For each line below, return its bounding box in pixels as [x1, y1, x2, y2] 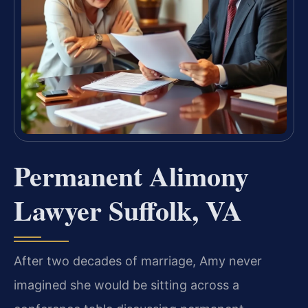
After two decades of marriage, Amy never [14, 254, 262, 269]
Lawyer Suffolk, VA [14, 190, 242, 231]
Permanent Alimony [14, 155, 249, 197]
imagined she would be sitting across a [14, 278, 239, 293]
